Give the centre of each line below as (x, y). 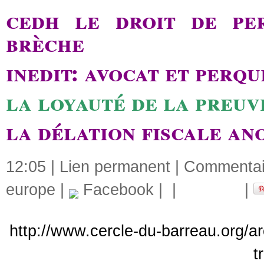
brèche (45, 42)
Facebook (116, 189)
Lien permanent (115, 166)
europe (31, 189)
